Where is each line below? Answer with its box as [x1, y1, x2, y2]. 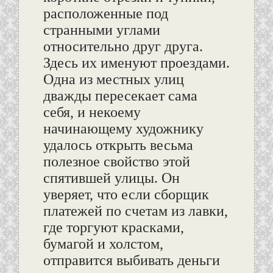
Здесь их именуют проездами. [43, 55, 230, 71]
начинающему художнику [43, 121, 204, 137]
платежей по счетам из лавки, [43, 203, 228, 219]
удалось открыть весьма [43, 137, 193, 154]
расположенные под [43, 5, 168, 22]
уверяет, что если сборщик [43, 186, 209, 203]
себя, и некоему [43, 104, 141, 121]
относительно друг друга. [43, 38, 203, 55]
